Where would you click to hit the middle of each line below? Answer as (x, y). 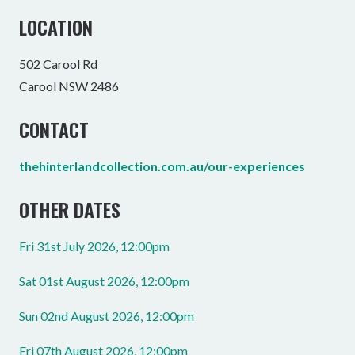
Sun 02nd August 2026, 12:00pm (107, 316)
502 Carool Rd (58, 64)
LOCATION (56, 27)
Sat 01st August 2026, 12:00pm (104, 281)
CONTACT (54, 130)
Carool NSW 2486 (69, 86)
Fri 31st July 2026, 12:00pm (94, 246)
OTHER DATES (70, 210)
